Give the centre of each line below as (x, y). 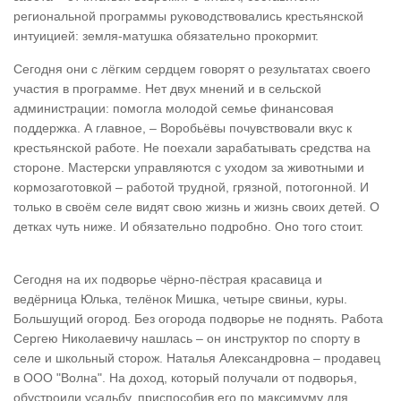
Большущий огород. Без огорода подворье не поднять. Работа (198, 319)
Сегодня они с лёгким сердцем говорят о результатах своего (192, 69)
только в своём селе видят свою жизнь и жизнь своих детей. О (196, 207)
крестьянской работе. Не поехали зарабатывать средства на (192, 148)
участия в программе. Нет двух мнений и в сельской (167, 89)
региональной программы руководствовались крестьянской (188, 16)
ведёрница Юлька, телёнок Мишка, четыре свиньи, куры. (180, 299)
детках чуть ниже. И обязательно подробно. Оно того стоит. (188, 226)
